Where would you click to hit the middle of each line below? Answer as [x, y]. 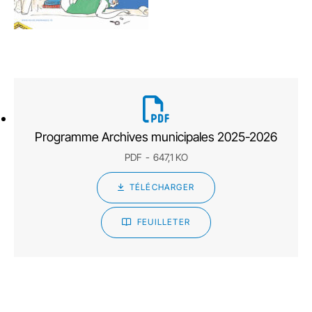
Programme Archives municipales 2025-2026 [156, 137]
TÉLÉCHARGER [162, 187]
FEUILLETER [164, 222]
